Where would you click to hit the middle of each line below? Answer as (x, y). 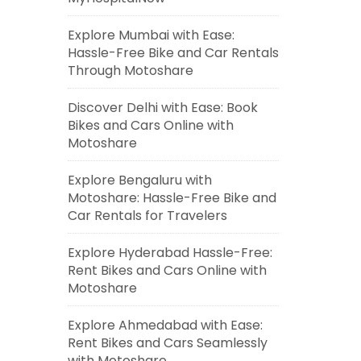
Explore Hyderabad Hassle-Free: (170, 253)
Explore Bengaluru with (139, 180)
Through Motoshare (130, 71)
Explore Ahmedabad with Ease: (165, 325)
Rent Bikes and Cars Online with (167, 270)
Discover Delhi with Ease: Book (162, 108)
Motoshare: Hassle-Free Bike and (172, 198)
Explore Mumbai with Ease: (151, 35)
